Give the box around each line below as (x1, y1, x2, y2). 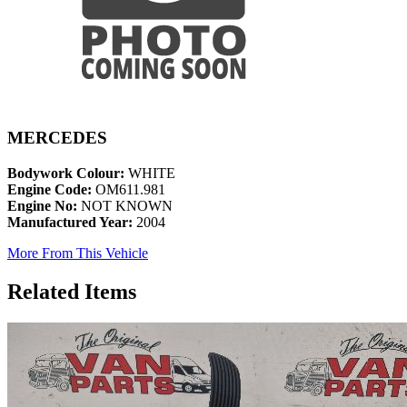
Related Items (7, 280, 136, 303)
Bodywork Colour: (7, 165, 124, 182)
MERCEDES (7, 128, 107, 148)
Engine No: (7, 198, 77, 214)
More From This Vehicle (7, 245, 148, 262)
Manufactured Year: (7, 214, 133, 231)
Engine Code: (7, 182, 92, 198)
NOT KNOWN (77, 198, 173, 214)
